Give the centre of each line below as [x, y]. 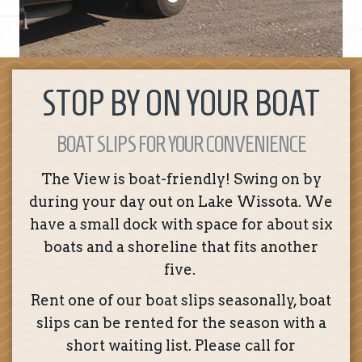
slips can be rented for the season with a [181, 323]
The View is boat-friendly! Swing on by [181, 179]
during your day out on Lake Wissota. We [181, 202]
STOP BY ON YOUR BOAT [181, 103]
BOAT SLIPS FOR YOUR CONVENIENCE [181, 145]
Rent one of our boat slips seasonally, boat [181, 301]
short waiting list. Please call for [181, 346]
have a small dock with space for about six [181, 225]
